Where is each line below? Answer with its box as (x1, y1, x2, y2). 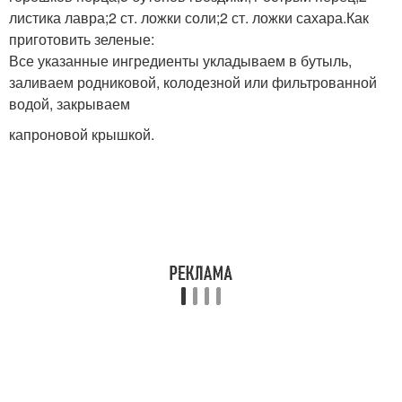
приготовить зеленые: (9, 28, 154, 49)
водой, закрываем (9, 92, 130, 114)
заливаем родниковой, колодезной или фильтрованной (9, 71, 377, 92)
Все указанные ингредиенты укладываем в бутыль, (9, 49, 352, 71)
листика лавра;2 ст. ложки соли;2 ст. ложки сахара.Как (9, 6, 369, 28)
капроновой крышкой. (9, 123, 154, 144)
